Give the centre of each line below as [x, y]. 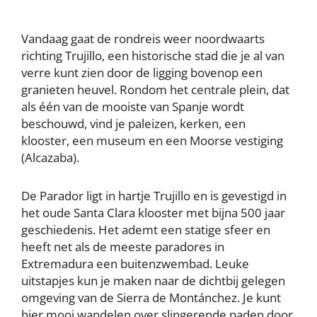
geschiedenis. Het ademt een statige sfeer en [146, 229]
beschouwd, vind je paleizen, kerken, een [133, 123]
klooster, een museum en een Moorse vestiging [152, 140]
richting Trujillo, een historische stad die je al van [153, 55]
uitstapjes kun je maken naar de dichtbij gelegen [153, 280]
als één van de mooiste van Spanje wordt [133, 106]
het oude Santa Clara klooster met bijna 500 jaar [153, 212]
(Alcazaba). [50, 157]
